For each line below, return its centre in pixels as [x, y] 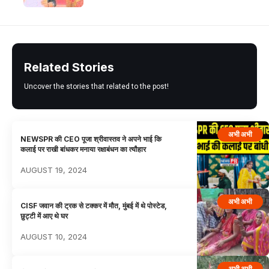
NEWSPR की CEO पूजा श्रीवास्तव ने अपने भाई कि [91, 139]
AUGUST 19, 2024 [54, 170]
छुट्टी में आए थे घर [44, 216]
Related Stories [69, 68]
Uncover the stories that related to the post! [96, 87]
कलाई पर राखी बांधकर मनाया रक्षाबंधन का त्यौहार [83, 149]
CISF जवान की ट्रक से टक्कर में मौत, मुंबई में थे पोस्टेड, [94, 206]
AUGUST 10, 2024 [54, 237]
